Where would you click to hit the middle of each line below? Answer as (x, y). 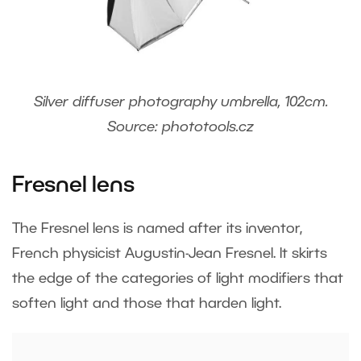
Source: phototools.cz (180, 128)
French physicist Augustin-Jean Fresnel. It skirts (170, 254)
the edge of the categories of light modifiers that (178, 279)
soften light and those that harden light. (151, 304)
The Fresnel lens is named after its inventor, (157, 229)
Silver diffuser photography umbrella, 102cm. (180, 103)
